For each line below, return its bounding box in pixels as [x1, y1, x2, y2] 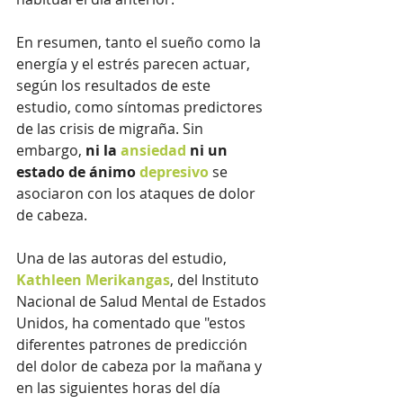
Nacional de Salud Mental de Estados [16, 291, 270, 311]
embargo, [16, 139, 85, 160]
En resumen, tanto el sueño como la [16, 31, 264, 52]
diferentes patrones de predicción [16, 334, 251, 354]
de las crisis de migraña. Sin [16, 118, 207, 139]
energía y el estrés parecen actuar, [16, 53, 254, 74]
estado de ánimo [16, 161, 139, 182]
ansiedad [121, 139, 186, 160]
